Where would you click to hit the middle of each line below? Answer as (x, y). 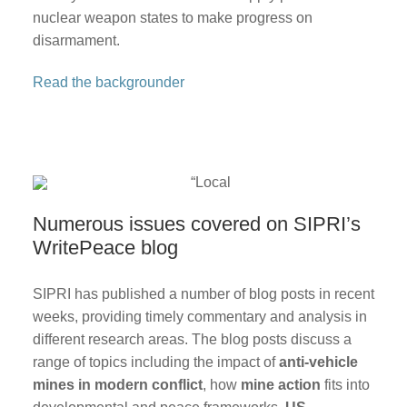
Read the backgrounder (108, 82)
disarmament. (76, 40)
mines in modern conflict (117, 384)
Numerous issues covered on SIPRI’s (196, 223)
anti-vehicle (318, 362)
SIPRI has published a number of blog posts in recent (203, 293)
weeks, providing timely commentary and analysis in (199, 316)
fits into (345, 384)
